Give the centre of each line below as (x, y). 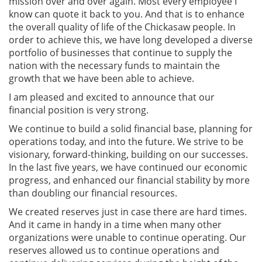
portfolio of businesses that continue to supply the (120, 52)
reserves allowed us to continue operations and (114, 250)
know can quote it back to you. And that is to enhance (127, 14)
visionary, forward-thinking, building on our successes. (128, 154)
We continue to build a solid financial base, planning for (131, 128)
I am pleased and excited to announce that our (112, 97)
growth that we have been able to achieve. (103, 78)
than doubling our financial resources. (94, 193)
